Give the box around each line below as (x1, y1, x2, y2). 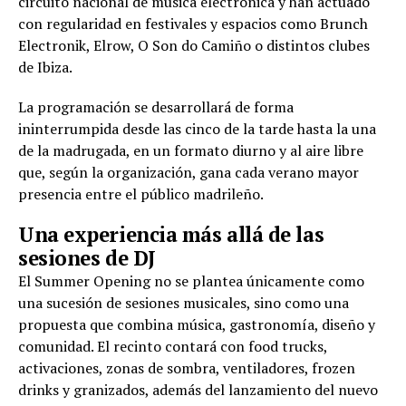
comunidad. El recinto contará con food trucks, (18, 336, 327, 357)
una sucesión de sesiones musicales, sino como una (18, 293, 349, 314)
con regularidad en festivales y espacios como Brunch (18, 14, 368, 34)
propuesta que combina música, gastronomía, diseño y (18, 314, 375, 335)
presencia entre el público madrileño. (18, 184, 264, 205)
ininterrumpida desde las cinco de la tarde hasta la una (18, 119, 376, 140)
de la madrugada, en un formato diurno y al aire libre (18, 140, 363, 161)
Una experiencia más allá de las (18, 221, 324, 248)
